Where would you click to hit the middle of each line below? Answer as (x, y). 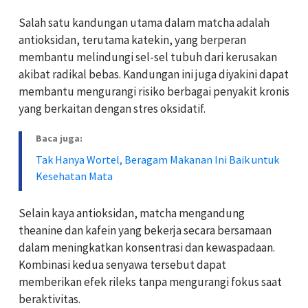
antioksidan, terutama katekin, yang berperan (132, 40)
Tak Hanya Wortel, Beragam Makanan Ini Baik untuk (157, 160)
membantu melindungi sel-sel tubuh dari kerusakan (148, 57)
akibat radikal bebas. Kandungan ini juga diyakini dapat (154, 75)
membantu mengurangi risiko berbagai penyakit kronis (154, 92)
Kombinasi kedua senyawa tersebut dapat (122, 265)
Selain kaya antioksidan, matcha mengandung (132, 213)
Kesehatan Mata (74, 176)
